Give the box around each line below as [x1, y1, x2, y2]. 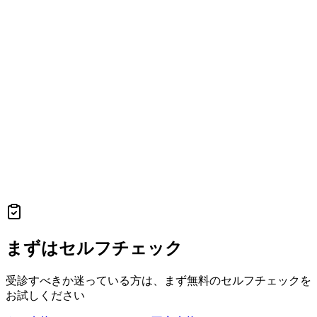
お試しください [6, 289, 85, 302]
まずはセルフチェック [6, 239, 183, 258]
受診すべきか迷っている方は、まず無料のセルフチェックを [6, 275, 311, 287]
